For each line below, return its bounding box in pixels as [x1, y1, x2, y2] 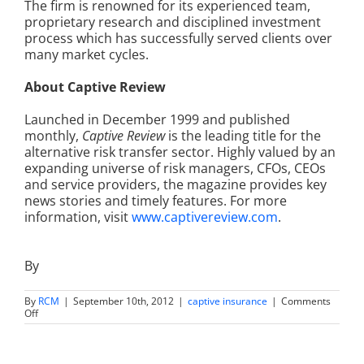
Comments [281, 294, 331, 309]
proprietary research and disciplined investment [24, 13, 321, 32]
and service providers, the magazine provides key [24, 175, 327, 194]
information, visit [24, 208, 128, 227]
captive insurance [188, 294, 267, 309]
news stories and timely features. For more [24, 192, 287, 210]
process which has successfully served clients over [24, 29, 332, 48]
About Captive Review [24, 78, 166, 97]
